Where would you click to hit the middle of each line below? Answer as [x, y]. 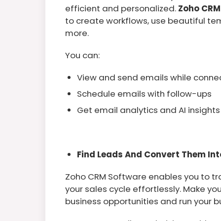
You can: [82, 55]
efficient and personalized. [122, 8]
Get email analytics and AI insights [148, 110]
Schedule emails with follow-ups [144, 93]
